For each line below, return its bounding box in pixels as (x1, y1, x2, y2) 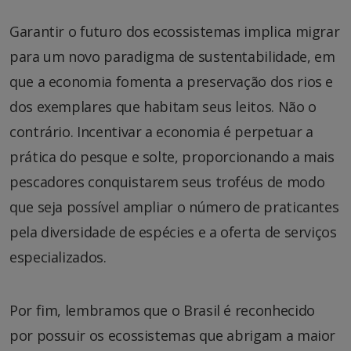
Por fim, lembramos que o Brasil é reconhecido (9, 300, 315, 320)
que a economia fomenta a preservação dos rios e (9, 71, 334, 91)
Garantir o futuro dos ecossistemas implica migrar (9, 21, 340, 41)
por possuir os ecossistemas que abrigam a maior (9, 325, 336, 345)
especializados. (9, 247, 107, 266)
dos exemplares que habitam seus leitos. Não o (9, 96, 317, 116)
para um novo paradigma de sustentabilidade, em (9, 46, 335, 66)
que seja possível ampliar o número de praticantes (9, 197, 339, 216)
